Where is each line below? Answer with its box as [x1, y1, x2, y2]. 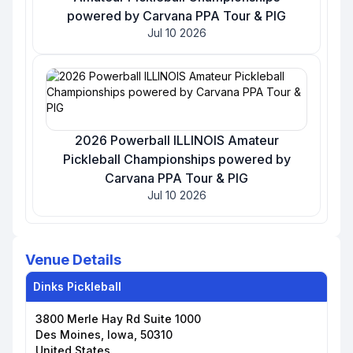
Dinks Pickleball [33, 280, 121, 293]
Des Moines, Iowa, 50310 [35, 328, 173, 341]
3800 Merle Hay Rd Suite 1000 [35, 312, 201, 325]
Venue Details [25, 251, 121, 268]
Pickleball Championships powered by [62, 151, 291, 167]
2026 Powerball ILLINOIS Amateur [74, 132, 279, 148]
